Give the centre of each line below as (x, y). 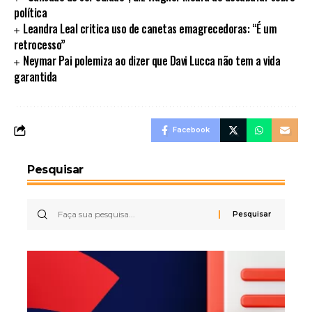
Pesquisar (55, 170)
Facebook (191, 130)
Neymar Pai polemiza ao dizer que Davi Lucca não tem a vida (152, 61)
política (30, 13)
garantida (36, 77)
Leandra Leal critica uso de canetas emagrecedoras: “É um (150, 29)
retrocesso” (40, 45)
